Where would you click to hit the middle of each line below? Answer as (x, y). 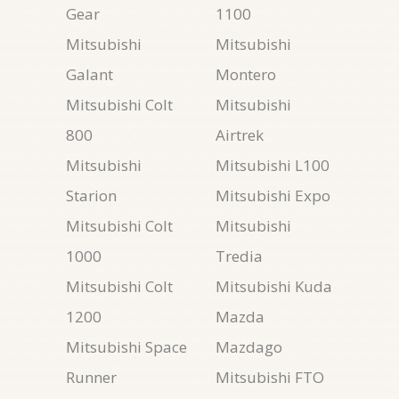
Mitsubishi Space (126, 347)
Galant (90, 74)
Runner (91, 377)
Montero (246, 74)
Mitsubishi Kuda (274, 286)
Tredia (239, 256)
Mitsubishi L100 (273, 165)
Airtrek (240, 135)
